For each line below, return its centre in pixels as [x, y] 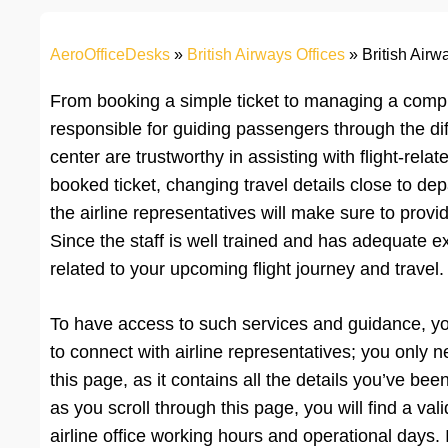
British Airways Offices [266, 55]
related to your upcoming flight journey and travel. [247, 269]
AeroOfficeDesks [110, 55]
